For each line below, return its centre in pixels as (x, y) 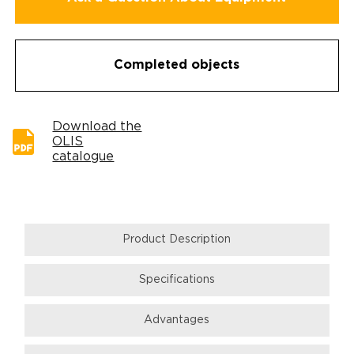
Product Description (177, 239)
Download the (97, 126)
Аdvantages (177, 320)
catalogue (83, 156)
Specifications (177, 279)
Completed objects (177, 65)
